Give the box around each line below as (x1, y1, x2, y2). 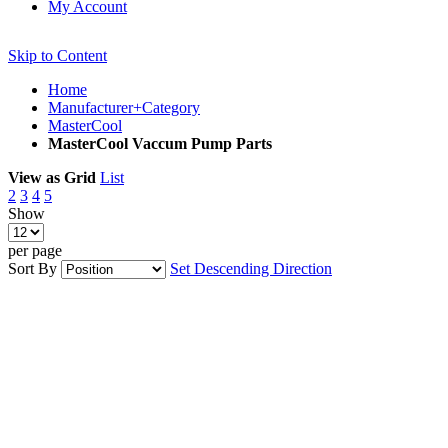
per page (8, 242, 62, 259)
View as (8, 169, 60, 186)
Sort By (8, 260, 57, 277)
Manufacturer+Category (48, 99, 200, 116)
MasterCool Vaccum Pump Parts (48, 135, 272, 152)
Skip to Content (8, 47, 107, 64)
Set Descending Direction (170, 260, 332, 277)
